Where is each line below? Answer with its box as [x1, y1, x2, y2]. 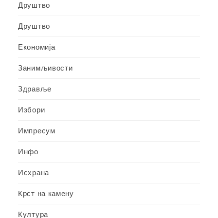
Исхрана [18, 168, 49, 177]
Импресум [18, 126, 55, 135]
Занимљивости [18, 63, 73, 72]
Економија [18, 42, 55, 51]
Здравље [18, 84, 52, 93]
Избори [18, 105, 45, 114]
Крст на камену [18, 189, 74, 198]
